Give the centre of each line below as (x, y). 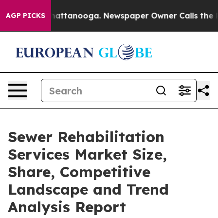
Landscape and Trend (88, 189)
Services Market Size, (87, 154)
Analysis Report (67, 207)
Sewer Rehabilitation (86, 137)
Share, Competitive (79, 172)
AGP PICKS (26, 16)
